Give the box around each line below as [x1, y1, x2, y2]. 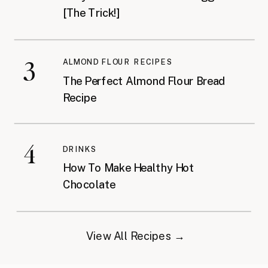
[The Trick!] [63, 7, 120, 20]
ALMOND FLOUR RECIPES [63, 57, 173, 66]
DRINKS [63, 144, 97, 154]
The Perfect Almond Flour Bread [63, 74, 226, 87]
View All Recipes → [86, 229, 185, 242]
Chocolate [63, 178, 116, 191]
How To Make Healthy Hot [63, 162, 194, 175]
